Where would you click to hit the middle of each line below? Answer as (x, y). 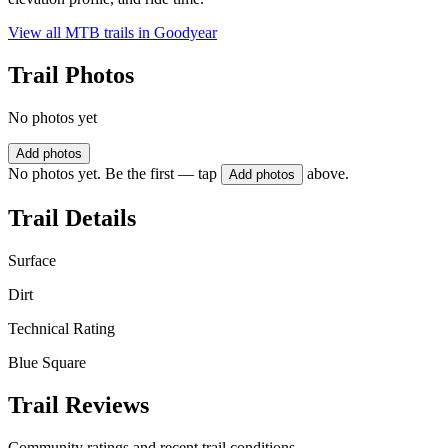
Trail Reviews (78, 404)
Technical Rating (61, 328)
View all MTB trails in (81, 33)
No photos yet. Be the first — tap (112, 174)
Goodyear (185, 33)
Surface (32, 260)
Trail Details (72, 217)
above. (328, 174)
